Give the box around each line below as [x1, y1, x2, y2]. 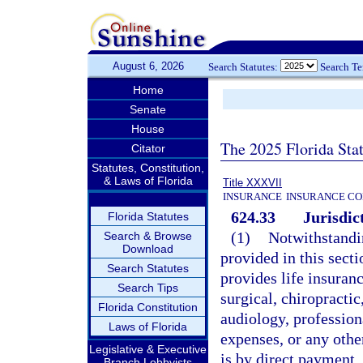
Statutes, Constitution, [92, 161, 204, 174]
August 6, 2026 [112, 60, 184, 72]
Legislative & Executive [89, 343, 207, 356]
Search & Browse [104, 229, 192, 242]
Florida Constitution [98, 301, 198, 314]
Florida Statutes [107, 210, 189, 223]
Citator [130, 142, 165, 155]
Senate [130, 103, 166, 116]
